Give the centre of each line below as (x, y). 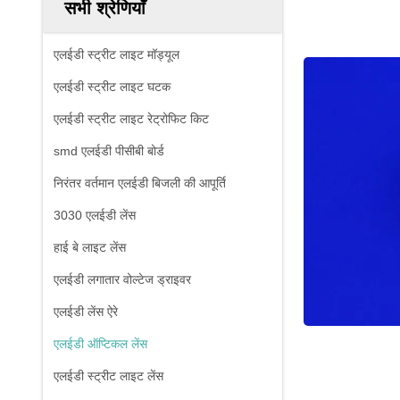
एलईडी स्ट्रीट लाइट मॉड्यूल (117, 54)
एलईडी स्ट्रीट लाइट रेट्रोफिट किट (131, 119)
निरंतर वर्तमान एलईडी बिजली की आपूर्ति (140, 183)
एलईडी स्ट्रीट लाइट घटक (112, 87)
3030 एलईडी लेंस (95, 215)
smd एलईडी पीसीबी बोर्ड (109, 151)
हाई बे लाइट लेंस (90, 247)
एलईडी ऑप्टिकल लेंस (100, 344)
